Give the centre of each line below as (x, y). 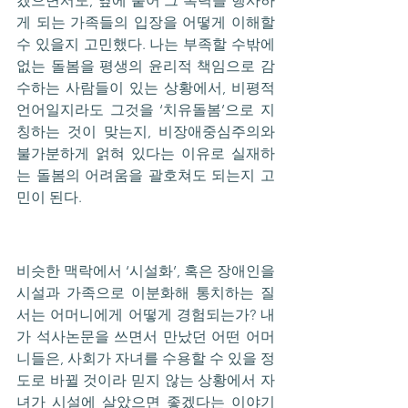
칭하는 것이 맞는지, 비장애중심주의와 (146, 132)
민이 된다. (49, 198)
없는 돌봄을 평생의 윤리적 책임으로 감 (146, 66)
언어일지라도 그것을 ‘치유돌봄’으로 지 (146, 110)
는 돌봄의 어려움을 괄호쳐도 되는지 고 (146, 176)
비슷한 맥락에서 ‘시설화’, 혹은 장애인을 (146, 270)
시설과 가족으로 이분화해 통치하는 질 (146, 292)
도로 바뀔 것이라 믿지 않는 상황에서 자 (146, 380)
